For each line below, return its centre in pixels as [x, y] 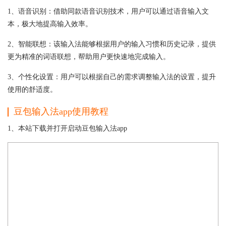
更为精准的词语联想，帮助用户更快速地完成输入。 [89, 56]
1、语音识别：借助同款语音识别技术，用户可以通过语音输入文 [108, 11]
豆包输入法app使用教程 [61, 111]
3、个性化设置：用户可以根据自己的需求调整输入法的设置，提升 [112, 77]
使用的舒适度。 [32, 89]
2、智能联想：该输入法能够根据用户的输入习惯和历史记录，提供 [112, 44]
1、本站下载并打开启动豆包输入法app [67, 128]
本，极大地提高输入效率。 [50, 24]
